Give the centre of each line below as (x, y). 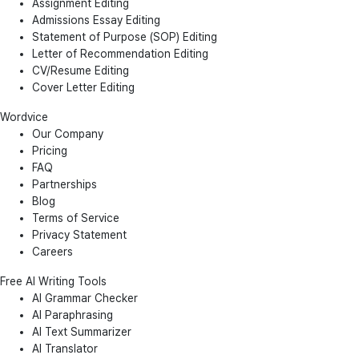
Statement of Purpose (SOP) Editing (125, 36)
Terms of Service (76, 218)
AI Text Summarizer (82, 331)
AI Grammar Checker (85, 298)
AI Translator (65, 348)
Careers (52, 251)
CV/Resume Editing (81, 70)
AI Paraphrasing (73, 315)
